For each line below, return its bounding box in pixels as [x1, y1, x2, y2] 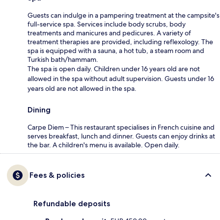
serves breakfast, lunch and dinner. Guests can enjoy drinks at [27, 132, 215, 141]
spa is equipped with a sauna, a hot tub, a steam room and [27, 46, 204, 55]
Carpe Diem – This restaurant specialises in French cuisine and [27, 123, 215, 132]
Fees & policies [29, 170, 84, 180]
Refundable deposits [33, 199, 110, 209]
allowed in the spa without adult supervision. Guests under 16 [27, 74, 214, 83]
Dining [27, 105, 51, 115]
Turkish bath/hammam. [27, 55, 98, 64]
